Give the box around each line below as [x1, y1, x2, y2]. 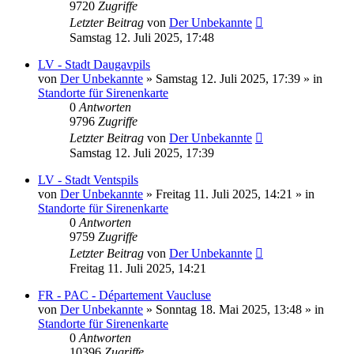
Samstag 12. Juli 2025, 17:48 [70, 30, 214, 44]
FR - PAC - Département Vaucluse [38, 288, 211, 302]
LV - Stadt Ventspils [38, 172, 138, 186]
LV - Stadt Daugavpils [38, 57, 150, 71]
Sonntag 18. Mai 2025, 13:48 [156, 302, 302, 316]
